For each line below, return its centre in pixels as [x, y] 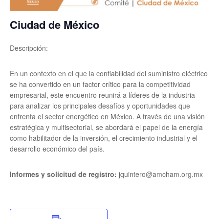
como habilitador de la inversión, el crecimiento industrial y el [104, 138]
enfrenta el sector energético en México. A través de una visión [107, 117]
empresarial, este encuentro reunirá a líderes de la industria [102, 95]
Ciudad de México [55, 24]
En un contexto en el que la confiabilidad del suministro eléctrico [109, 74]
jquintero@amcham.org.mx [161, 174]
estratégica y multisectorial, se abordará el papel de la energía [106, 127]
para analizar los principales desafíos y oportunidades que [100, 106]
